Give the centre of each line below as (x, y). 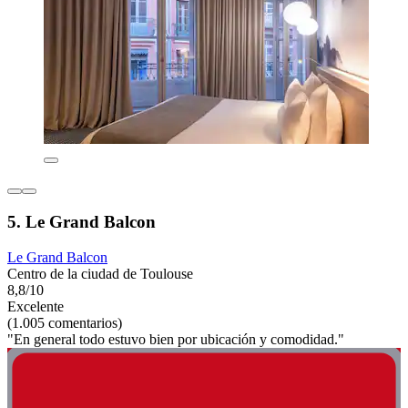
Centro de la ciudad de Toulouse (100, 273)
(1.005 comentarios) (65, 322)
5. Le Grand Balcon (82, 222)
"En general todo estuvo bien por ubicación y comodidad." (176, 339)
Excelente (36, 306)
